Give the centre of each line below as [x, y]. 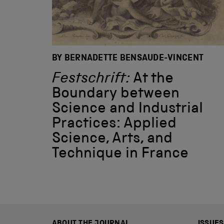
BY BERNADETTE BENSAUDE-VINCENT [128, 58]
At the [152, 79]
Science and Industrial [127, 109]
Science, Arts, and [112, 139]
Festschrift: [91, 79]
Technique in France [120, 154]
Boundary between [116, 94]
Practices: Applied [114, 124]
